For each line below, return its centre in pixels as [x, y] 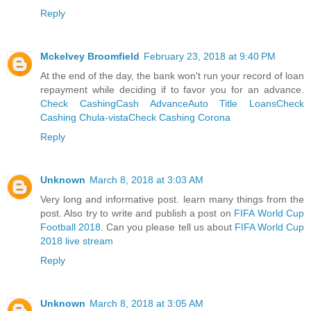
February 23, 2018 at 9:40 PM [210, 56]
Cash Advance [152, 103]
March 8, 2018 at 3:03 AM [146, 179]
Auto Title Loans [232, 103]
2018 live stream [77, 241]
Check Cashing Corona [179, 117]
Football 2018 [71, 227]
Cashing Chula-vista [84, 117]
